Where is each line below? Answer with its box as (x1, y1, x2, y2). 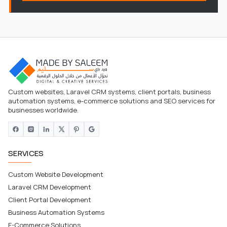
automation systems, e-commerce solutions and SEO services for (8, 96, 215, 105)
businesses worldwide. (8, 105, 79, 115)
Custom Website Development (8, 169, 103, 179)
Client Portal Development (8, 195, 91, 204)
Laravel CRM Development (8, 182, 91, 192)
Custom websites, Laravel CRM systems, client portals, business (8, 87, 211, 96)
